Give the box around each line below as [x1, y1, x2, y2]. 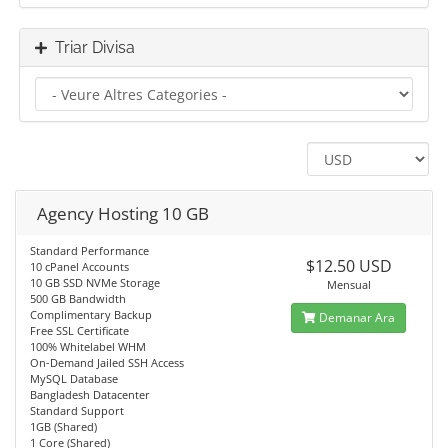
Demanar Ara [316, 309, 396, 326]
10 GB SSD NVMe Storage [30, 275, 160, 290]
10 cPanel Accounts [30, 259, 129, 274]
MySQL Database [30, 371, 118, 386]
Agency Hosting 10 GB [37, 202, 209, 225]
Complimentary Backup [30, 307, 152, 322]
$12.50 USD [305, 255, 392, 277]
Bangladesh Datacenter [30, 387, 150, 402]
